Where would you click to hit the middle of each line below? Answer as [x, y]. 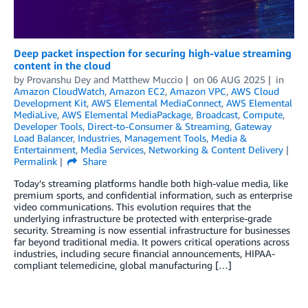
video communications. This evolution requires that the [132, 206]
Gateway [253, 126]
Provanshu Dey [59, 79]
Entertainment [45, 149]
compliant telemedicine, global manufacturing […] [123, 265]
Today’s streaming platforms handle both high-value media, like [151, 183]
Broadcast [217, 114]
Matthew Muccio [147, 79]
